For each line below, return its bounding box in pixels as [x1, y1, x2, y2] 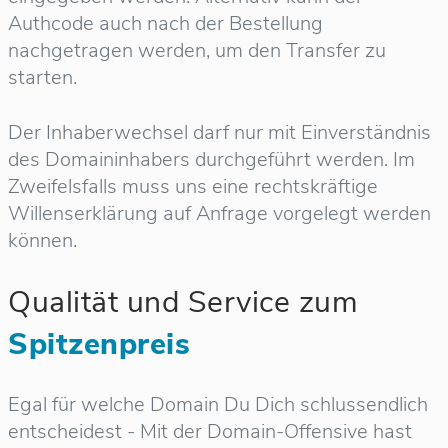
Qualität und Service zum [8, 282, 358, 323]
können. [8, 227, 77, 254]
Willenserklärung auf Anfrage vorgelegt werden [8, 200, 431, 227]
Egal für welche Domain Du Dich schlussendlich [8, 390, 428, 418]
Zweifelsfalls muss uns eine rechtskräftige [8, 173, 378, 200]
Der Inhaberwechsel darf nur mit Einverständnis [8, 119, 431, 146]
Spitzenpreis [8, 324, 190, 365]
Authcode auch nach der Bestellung [8, 10, 323, 37]
